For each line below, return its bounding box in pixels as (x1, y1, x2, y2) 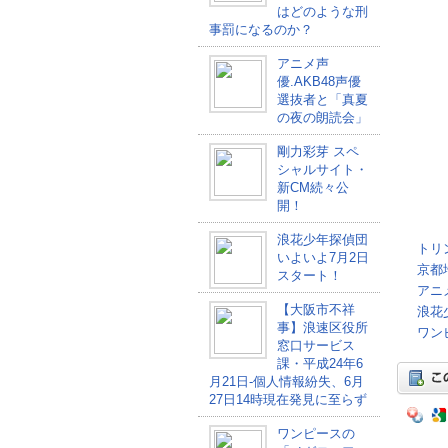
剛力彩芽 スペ (276, 144, 359, 159)
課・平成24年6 (276, 356, 363, 371)
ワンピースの (276, 426, 355, 441)
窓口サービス (276, 338, 355, 353)
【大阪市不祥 (276, 302, 355, 317)
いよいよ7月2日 (276, 250, 369, 265)
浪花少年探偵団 (276, 232, 368, 247)
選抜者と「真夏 (276, 92, 368, 107)
